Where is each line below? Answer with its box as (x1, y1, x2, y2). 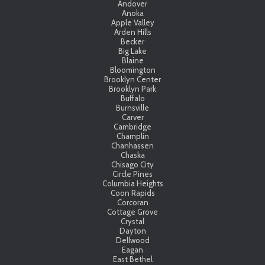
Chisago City (111, 159, 154, 169)
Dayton (119, 225, 146, 235)
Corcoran (117, 197, 148, 207)
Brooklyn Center (104, 74, 161, 84)
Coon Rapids (110, 188, 155, 198)
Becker (121, 36, 144, 46)
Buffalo (120, 93, 145, 103)
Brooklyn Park (109, 83, 156, 93)
